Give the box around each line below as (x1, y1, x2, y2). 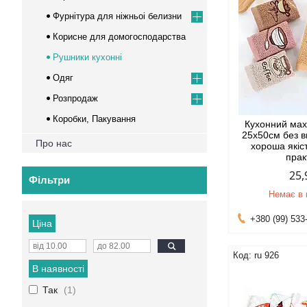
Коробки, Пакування (53, 114, 136, 124)
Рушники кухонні (53, 52, 122, 62)
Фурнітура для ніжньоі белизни (53, 11, 182, 21)
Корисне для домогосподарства (53, 32, 186, 42)
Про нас (36, 138, 72, 149)
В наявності (32, 263, 84, 274)
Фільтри (29, 174, 70, 186)
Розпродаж (53, 93, 98, 103)
